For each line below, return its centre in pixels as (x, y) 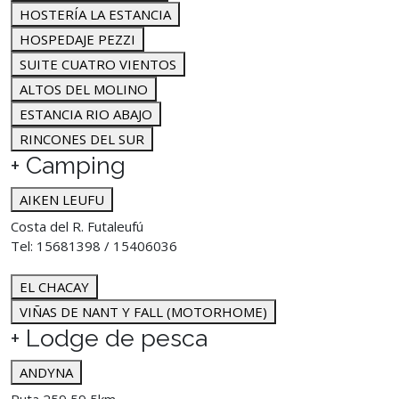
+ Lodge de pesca (109, 338)
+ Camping (68, 165)
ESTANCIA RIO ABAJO (86, 114)
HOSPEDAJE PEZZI (77, 39)
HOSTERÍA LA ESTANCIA (95, 14)
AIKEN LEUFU (62, 199)
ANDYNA (46, 372)
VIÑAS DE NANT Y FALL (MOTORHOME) (143, 312)
